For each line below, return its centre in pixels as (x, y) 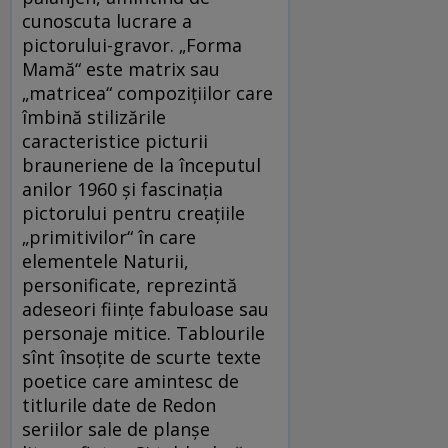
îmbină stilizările (94, 116)
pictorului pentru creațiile (133, 212)
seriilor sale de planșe (116, 428)
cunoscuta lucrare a (107, 20)
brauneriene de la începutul (141, 164)
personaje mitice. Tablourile (143, 332)
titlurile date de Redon (119, 404)
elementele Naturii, (105, 260)
